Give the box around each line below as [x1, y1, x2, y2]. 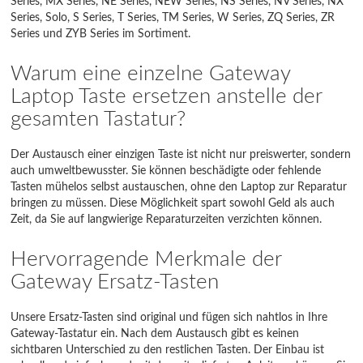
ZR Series [132, 19, 179, 30]
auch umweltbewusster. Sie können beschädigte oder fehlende [11, 165, 322, 177]
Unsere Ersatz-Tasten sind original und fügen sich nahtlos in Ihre [11, 312, 328, 323]
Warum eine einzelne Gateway [11, 63, 291, 84]
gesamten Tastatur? [11, 109, 186, 130]
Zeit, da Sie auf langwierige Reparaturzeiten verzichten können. [11, 214, 322, 225]
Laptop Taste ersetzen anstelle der [11, 86, 322, 107]
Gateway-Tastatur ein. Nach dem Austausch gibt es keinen [11, 328, 300, 340]
